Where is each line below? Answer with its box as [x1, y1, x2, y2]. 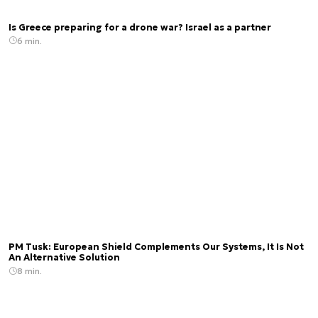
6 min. [17, 35, 42, 46]
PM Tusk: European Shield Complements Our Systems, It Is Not [9, 241, 304, 253]
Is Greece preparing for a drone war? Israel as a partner [9, 21, 271, 33]
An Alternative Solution [9, 252, 120, 264]
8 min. [17, 265, 42, 277]
